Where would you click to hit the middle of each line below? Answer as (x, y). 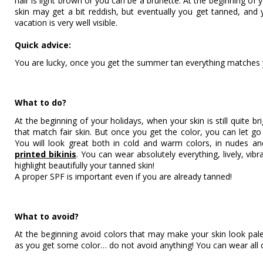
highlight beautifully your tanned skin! (85, 165)
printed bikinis (45, 154)
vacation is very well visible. (66, 23)
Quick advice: (43, 45)
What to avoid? (47, 216)
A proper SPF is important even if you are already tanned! (123, 176)
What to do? (41, 103)
